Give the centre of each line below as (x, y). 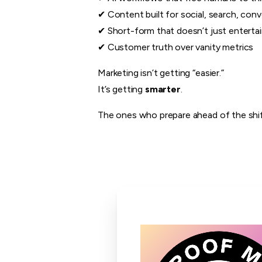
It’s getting (121, 89)
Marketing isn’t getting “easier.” (161, 73)
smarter (163, 89)
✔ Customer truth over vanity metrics (176, 47)
